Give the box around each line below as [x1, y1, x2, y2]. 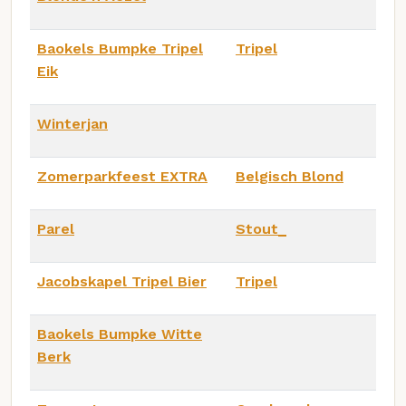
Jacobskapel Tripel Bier [37, 272, 207, 290]
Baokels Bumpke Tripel [37, 39, 203, 57]
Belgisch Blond [236, 167, 343, 185]
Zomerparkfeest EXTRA [37, 167, 208, 185]
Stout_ [236, 219, 286, 237]
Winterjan [37, 114, 108, 132]
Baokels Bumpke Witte [37, 324, 202, 343]
